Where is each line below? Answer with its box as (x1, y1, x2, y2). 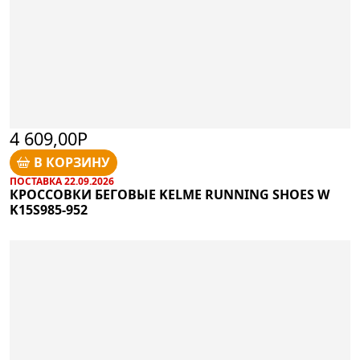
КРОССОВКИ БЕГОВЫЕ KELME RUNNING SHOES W (10, 185, 329, 203)
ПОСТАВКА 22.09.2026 (10, 174, 114, 188)
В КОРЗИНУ (34, 153, 111, 172)
